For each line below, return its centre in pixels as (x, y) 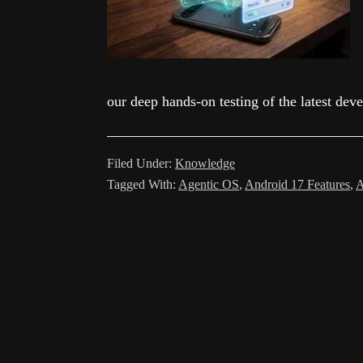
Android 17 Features (297, 184)
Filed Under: (141, 163)
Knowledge (205, 163)
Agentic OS (209, 184)
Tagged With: (143, 184)
